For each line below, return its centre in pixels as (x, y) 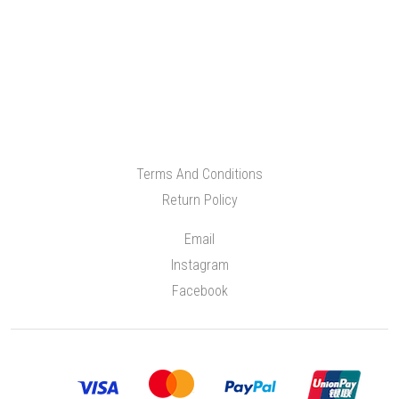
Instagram (199, 265)
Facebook (199, 291)
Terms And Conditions (199, 174)
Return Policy (199, 200)
